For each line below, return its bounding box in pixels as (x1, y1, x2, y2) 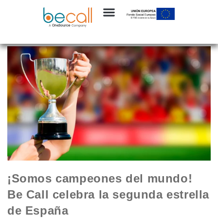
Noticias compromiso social (7, 26, 91, 34)
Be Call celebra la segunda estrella (7, 188, 210, 201)
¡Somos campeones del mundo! (7, 172, 193, 185)
